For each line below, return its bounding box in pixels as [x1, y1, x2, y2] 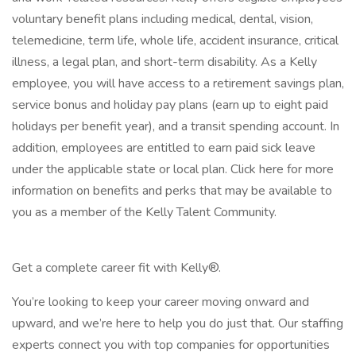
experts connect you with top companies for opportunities [12, 336, 330, 354]
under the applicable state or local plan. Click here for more [12, 161, 334, 178]
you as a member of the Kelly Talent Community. [12, 203, 277, 221]
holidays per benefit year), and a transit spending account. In [12, 118, 339, 135]
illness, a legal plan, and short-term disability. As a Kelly [12, 53, 317, 71]
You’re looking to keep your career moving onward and [12, 293, 309, 311]
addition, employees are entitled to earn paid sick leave [12, 139, 315, 157]
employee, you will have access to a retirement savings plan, [12, 75, 344, 92]
